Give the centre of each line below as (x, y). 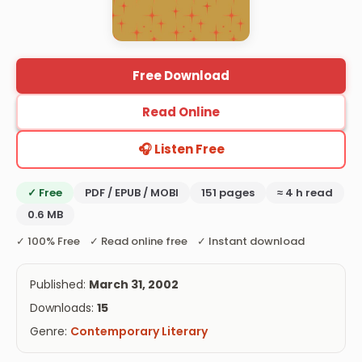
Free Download (181, 76)
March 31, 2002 (134, 284)
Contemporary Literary (139, 331)
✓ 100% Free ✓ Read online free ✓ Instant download (160, 241)
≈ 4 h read (305, 192)
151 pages (228, 192)
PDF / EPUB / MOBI (132, 192)
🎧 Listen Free (181, 149)
